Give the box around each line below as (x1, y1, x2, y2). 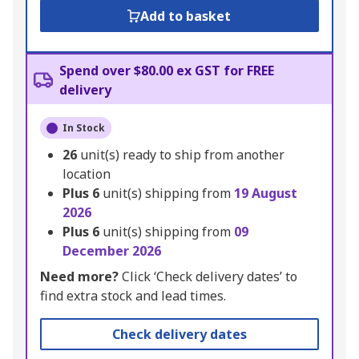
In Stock (63, 121, 105, 135)
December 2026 (63, 242, 161, 260)
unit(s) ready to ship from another (80, 146, 284, 164)
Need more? (40, 268, 119, 286)
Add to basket (140, 7, 232, 26)
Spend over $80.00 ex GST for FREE (59, 62, 274, 80)
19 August (234, 184, 297, 203)
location (63, 165, 111, 184)
